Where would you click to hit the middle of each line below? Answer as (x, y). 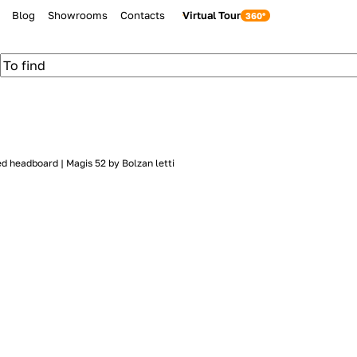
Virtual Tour (212, 15)
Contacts (143, 15)
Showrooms (78, 15)
